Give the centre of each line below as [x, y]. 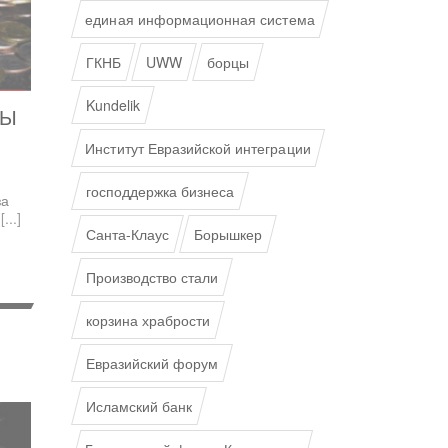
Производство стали [152, 277]
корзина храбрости [148, 320]
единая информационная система [200, 19]
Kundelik [113, 105]
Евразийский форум [152, 363]
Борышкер [228, 234]
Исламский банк [139, 406]
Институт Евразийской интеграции [198, 148]
